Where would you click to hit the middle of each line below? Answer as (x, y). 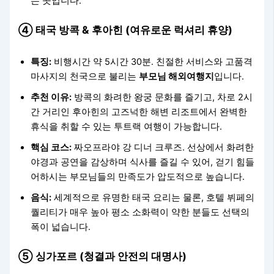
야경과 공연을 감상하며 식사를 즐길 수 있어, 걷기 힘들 (143, 162)
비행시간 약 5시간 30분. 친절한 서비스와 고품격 (152, 61)
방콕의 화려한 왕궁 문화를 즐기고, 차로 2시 (162, 97)
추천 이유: (51, 97)
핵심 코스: (51, 147)
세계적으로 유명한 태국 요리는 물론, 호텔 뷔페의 (153, 197)
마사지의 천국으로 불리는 (85, 76)
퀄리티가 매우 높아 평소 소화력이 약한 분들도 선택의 (140, 212)
